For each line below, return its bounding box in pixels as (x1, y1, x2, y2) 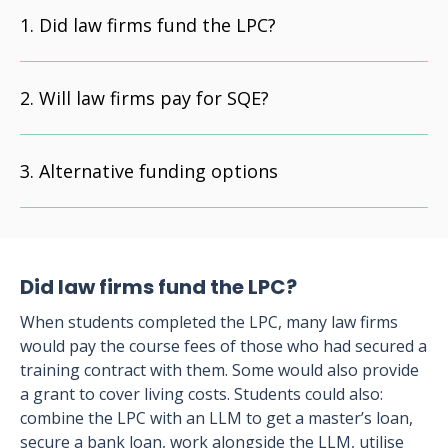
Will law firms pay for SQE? (39, 86, 269, 110)
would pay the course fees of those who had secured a (20, 335, 427, 357)
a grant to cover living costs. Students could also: (20, 383, 383, 405)
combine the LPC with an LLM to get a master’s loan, (20, 407, 413, 429)
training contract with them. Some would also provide (20, 359, 419, 381)
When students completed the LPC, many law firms (20, 311, 398, 333)
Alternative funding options (39, 159, 278, 183)
